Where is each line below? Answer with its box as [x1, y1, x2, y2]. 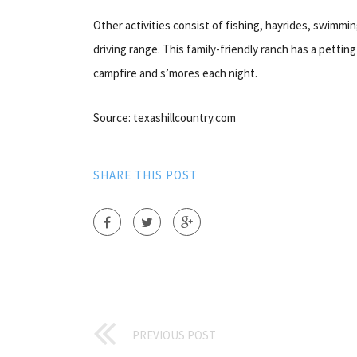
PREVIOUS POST [132, 327, 216, 343]
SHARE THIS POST [93, 167, 198, 182]
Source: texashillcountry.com [93, 109, 236, 125]
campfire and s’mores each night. [93, 65, 257, 80]
